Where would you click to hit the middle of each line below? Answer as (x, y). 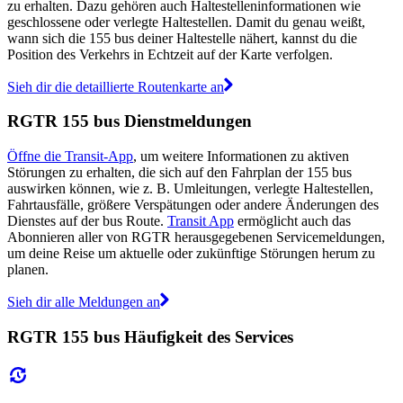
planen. (28, 270)
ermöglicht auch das (292, 221)
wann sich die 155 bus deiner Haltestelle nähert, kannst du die (182, 38)
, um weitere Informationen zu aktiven (241, 157)
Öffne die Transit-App (70, 157)
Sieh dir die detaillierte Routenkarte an (116, 86)
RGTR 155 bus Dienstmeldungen (130, 121)
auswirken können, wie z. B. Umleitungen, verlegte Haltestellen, (190, 189)
